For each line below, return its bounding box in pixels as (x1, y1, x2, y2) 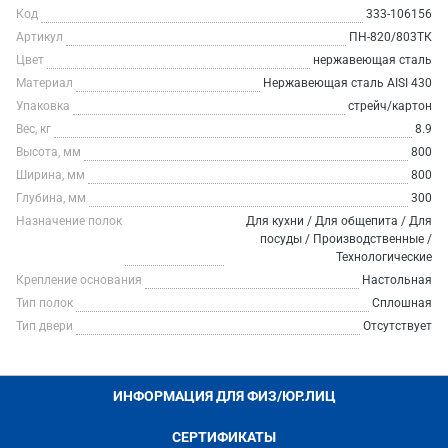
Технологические (336, 250, 432, 264)
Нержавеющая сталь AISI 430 (263, 76, 432, 90)
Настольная (362, 273, 432, 287)
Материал (16, 76, 73, 90)
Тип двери (16, 319, 73, 333)
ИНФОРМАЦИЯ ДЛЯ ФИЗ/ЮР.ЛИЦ (112, 388, 336, 404)
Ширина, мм (16, 168, 85, 182)
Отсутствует (363, 319, 432, 333)
